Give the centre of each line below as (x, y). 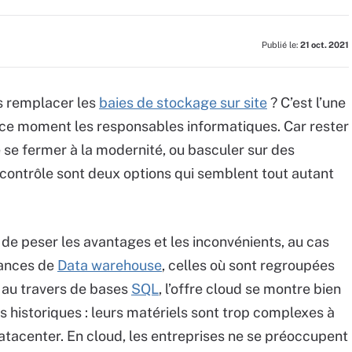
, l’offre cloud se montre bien (250, 289)
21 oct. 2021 (324, 45)
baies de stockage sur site (183, 103)
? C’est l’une (306, 103)
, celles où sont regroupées (248, 265)
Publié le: (281, 45)
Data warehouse (110, 265)
